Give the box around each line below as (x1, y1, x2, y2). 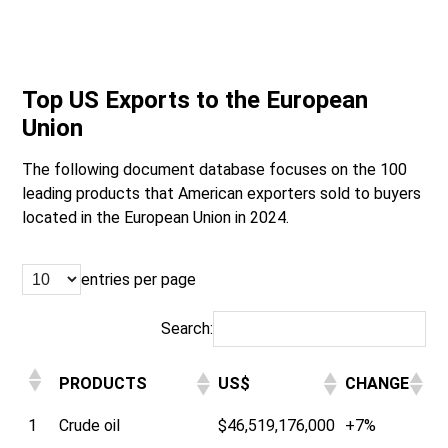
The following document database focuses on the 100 (22, 160, 408, 180)
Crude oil (58, 416, 120, 436)
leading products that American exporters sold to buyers (22, 184, 422, 204)
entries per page (81, 269, 197, 289)
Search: (160, 319, 213, 339)
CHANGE (344, 374, 409, 394)
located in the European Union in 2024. (22, 208, 290, 228)
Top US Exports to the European (22, 86, 369, 115)
